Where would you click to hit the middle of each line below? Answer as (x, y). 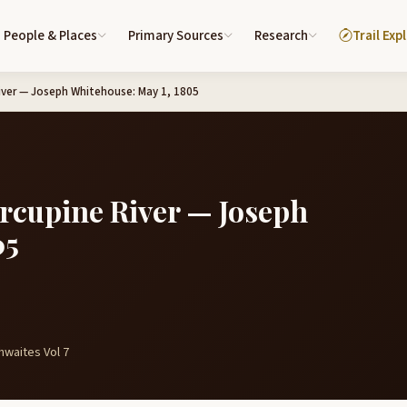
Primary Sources (176, 36)
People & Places (50, 36)
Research (281, 36)
